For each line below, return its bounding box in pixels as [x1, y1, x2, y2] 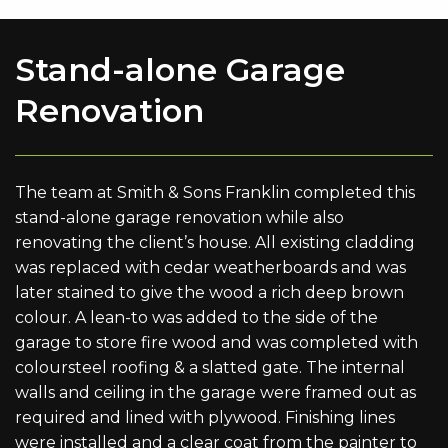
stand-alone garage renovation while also [15, 207, 344, 227]
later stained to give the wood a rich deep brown [15, 282, 404, 302]
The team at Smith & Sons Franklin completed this [15, 182, 415, 202]
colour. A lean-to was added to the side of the [15, 307, 378, 327]
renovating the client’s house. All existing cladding [15, 232, 415, 252]
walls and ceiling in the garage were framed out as [15, 382, 416, 402]
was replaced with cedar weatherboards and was [15, 257, 406, 277]
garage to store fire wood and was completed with [15, 332, 418, 352]
